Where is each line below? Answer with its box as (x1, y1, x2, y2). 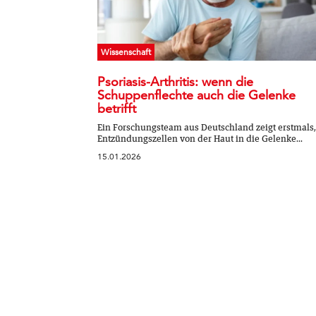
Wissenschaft (101, 46, 151, 57)
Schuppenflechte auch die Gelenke (97, 86, 296, 103)
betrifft (97, 99, 136, 116)
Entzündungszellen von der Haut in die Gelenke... (97, 132, 303, 145)
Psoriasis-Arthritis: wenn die (97, 73, 253, 90)
